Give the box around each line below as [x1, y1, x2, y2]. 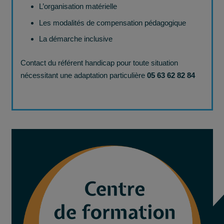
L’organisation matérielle [39, 2, 117, 11]
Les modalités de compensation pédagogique [39, 18, 186, 27]
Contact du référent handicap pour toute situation [20, 58, 178, 67]
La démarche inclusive [39, 34, 112, 43]
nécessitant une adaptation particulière [20, 70, 147, 79]
